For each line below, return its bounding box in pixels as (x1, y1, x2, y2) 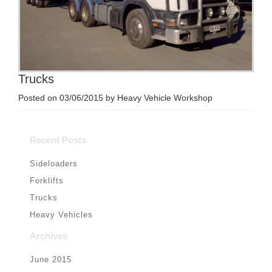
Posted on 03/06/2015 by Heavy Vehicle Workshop (18, 92, 212, 103)
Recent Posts (30, 134, 86, 145)
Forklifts (30, 175, 64, 185)
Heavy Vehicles (30, 209, 93, 219)
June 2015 (30, 254, 72, 264)
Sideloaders (30, 158, 78, 168)
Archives (30, 230, 67, 241)
